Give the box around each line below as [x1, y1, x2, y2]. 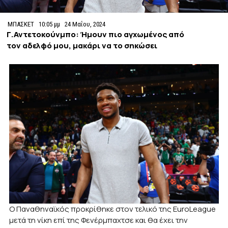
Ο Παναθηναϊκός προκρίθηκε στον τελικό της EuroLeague [9, 203, 216, 214]
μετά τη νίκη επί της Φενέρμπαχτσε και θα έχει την [9, 214, 188, 225]
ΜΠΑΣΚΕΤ [8, 20, 35, 28]
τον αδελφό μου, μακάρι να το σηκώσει [7, 40, 158, 51]
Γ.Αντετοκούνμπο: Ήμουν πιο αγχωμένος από [7, 28, 185, 40]
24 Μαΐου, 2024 [65, 20, 106, 28]
